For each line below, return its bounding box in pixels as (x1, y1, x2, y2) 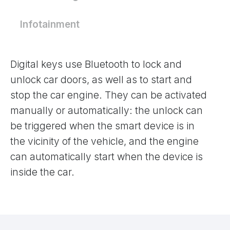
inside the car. (10, 166, 74, 179)
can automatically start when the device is (10, 151, 203, 163)
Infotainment (20, 18, 80, 31)
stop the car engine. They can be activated (10, 89, 207, 102)
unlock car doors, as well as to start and (10, 74, 192, 86)
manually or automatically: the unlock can (10, 105, 203, 117)
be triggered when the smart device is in (10, 120, 195, 132)
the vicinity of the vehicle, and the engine (10, 136, 199, 148)
